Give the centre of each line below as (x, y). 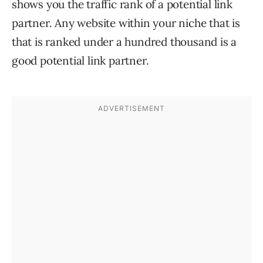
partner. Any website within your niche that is (126, 23)
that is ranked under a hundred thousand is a (124, 42)
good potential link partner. (80, 60)
